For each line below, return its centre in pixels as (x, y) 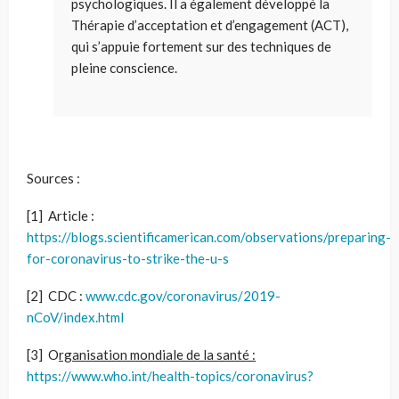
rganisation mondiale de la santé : (157, 354)
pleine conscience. (124, 67)
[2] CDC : (56, 295)
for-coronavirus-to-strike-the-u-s (128, 258)
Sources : (53, 178)
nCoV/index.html (75, 317)
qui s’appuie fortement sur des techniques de (201, 46)
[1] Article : (61, 215)
